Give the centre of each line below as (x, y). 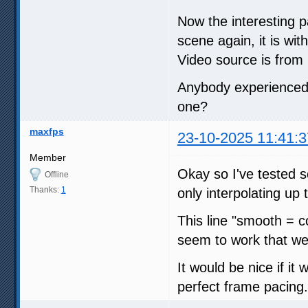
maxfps (46, 132)
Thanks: (45, 190)
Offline (56, 175)
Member (47, 158)
